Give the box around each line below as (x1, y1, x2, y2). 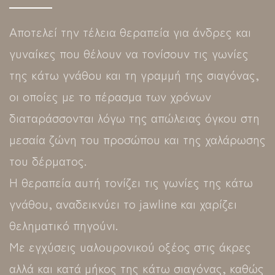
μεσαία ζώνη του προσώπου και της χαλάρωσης (9, 130, 266, 148)
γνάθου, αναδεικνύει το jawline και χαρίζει (9, 194, 237, 212)
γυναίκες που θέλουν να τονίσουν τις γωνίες (9, 44, 249, 62)
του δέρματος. (9, 151, 87, 169)
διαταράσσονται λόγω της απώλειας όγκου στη (9, 108, 260, 126)
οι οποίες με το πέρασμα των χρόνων (9, 87, 211, 105)
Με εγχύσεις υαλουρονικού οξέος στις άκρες (9, 237, 251, 255)
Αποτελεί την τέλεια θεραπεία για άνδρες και (9, 22, 251, 41)
